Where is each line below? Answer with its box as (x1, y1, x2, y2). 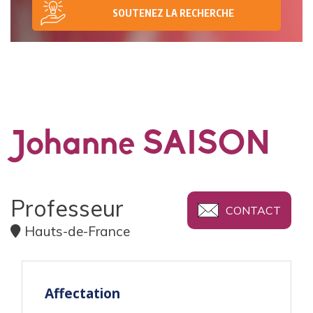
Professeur (10, 194, 124, 223)
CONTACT (226, 203, 281, 218)
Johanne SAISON (10, 129, 270, 163)
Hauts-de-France (24, 223, 130, 240)
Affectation (45, 284, 120, 303)
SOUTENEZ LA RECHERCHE (112, 6, 234, 19)
